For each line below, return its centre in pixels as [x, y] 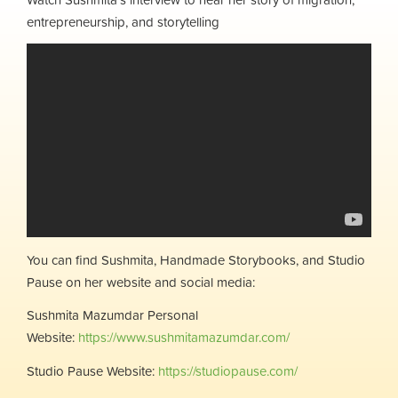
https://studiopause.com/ [228, 370]
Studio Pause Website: [92, 370]
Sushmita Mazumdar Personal [112, 315]
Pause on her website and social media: [143, 282]
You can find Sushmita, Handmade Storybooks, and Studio [196, 259]
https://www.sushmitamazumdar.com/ [184, 338]
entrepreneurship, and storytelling [123, 21]
